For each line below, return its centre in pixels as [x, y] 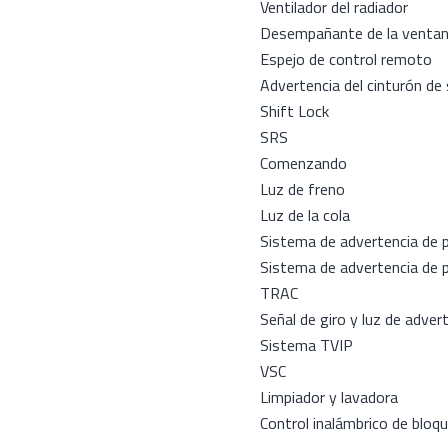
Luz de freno [302, 189]
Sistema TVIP [306, 345]
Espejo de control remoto [346, 59]
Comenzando [303, 163]
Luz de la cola [305, 215]
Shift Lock [294, 111]
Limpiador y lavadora [329, 397]
